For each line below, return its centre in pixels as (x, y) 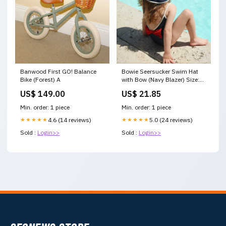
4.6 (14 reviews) (70, 120)
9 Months (135, 88)
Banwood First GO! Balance (58, 72)
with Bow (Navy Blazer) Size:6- (163, 80)
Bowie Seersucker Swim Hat (160, 72)
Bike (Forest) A (40, 80)
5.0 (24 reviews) (171, 120)
